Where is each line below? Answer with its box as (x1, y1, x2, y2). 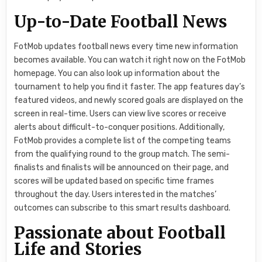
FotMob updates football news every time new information (14, 41, 239, 51)
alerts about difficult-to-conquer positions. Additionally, (14, 122, 225, 132)
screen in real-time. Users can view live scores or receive (14, 108, 227, 119)
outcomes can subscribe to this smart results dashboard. (14, 202, 231, 213)
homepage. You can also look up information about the (14, 68, 220, 78)
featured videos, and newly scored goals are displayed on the (14, 95, 244, 105)
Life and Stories (14, 238, 142, 260)
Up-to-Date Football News (14, 11, 227, 32)
